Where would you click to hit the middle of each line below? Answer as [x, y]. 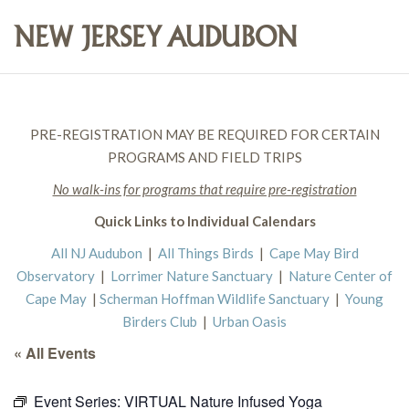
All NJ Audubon [96, 253]
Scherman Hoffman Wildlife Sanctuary [215, 299]
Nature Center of [341, 276]
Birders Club [160, 321]
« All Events [55, 353]
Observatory [56, 276]
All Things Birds [205, 253]
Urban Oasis [250, 321]
